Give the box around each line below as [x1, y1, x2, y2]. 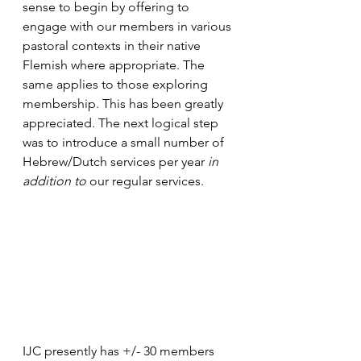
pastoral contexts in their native [23, 38, 204, 53]
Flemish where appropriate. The [23, 57, 208, 73]
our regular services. [86, 173, 204, 189]
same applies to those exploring [23, 77, 211, 92]
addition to [23, 173, 86, 189]
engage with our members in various [23, 19, 234, 34]
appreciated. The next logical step [23, 115, 222, 131]
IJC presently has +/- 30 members [23, 343, 218, 359]
